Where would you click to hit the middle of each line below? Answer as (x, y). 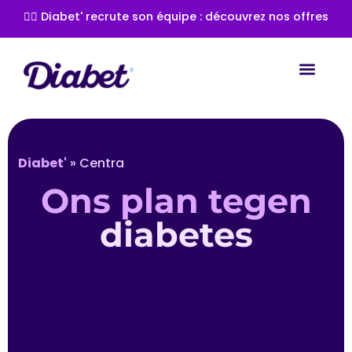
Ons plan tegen (176, 201)
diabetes (176, 235)
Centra (102, 163)
